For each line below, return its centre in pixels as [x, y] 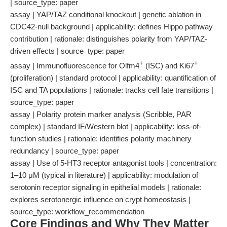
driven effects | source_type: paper [67, 51]
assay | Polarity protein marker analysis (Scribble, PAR [101, 114]
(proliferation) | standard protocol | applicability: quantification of [113, 78]
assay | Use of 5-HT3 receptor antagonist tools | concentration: [113, 163]
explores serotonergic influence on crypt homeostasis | [100, 199]
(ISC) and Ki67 [169, 66]
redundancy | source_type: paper [65, 151]
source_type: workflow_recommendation [77, 212]
